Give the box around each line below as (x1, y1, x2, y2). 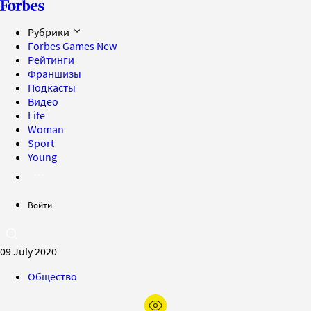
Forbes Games (28, 39, 96, 53)
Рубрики (28, 25, 72, 39)
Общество (28, 269, 77, 283)
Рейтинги (28, 53, 74, 67)
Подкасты (28, 81, 76, 94)
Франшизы (28, 67, 81, 81)
